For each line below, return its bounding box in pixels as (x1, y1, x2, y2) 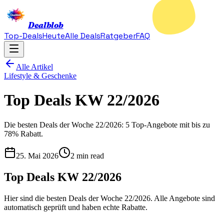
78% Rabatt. (4, 129, 43, 138)
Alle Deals (65, 30, 100, 41)
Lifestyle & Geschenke (4, 71, 76, 80)
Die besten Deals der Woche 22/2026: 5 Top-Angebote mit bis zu (4, 120, 210, 129)
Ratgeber (100, 30, 136, 41)
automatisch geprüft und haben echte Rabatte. (4, 202, 147, 211)
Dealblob (28, 20, 63, 30)
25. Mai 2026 (16, 151, 58, 160)
